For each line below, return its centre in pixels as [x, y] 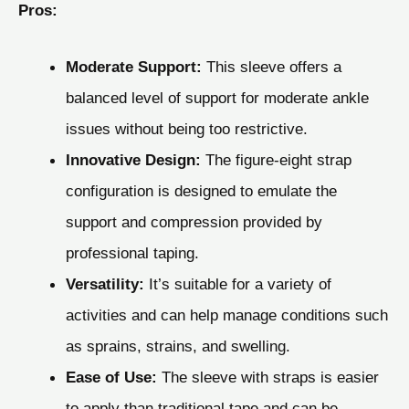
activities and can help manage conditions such [226, 315]
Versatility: [105, 283]
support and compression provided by [194, 221]
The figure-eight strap [276, 159]
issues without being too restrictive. [186, 128]
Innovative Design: [133, 159]
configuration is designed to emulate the [201, 190]
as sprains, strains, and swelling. [178, 346]
